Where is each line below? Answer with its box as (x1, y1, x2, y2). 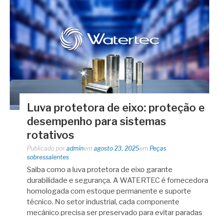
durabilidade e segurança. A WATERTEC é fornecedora (27, 175, 208, 185)
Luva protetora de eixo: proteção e (27, 101, 205, 114)
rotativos (27, 128, 74, 141)
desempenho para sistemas (27, 114, 166, 128)
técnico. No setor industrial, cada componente (27, 197, 179, 206)
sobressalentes (27, 153, 69, 161)
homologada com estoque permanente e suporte (27, 186, 191, 196)
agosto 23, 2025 (94, 144, 139, 152)
